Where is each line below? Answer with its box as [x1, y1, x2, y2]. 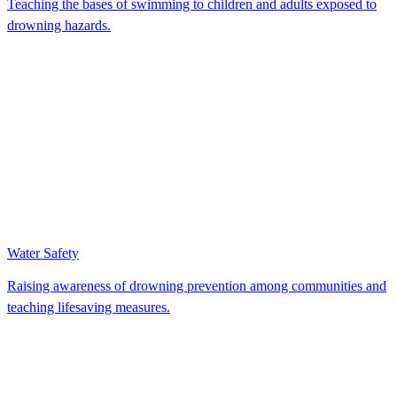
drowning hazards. [7, 17, 111, 33]
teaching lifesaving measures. [7, 299, 170, 315]
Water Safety [7, 245, 79, 261]
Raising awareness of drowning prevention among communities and [7, 277, 386, 293]
